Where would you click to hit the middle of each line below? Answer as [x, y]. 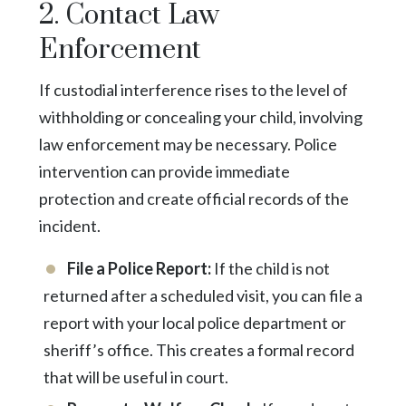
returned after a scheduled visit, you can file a [203, 295]
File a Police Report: [139, 268]
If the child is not [270, 268]
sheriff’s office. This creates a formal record [198, 349]
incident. [69, 225]
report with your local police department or [194, 322]
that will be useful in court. [135, 377]
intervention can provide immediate [164, 171]
